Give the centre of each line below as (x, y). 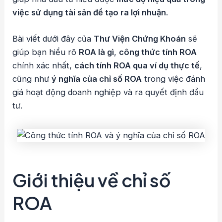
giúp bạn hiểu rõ (46, 52)
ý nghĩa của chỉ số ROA (97, 79)
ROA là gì (97, 52)
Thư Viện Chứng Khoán (140, 38)
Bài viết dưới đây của (53, 38)
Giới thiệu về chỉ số (92, 180)
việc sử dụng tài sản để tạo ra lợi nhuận (89, 12)
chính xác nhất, (44, 65)
